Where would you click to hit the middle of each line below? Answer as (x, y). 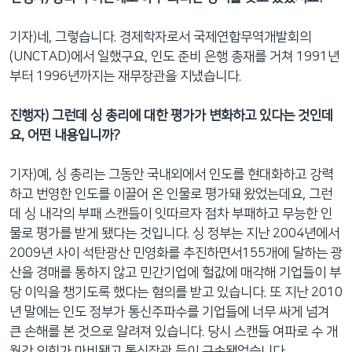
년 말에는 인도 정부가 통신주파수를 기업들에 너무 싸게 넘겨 (169, 312)
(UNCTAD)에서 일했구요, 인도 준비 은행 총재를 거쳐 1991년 (174, 56)
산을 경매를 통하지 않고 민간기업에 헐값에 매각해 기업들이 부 (175, 272)
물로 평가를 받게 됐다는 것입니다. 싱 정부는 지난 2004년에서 (174, 233)
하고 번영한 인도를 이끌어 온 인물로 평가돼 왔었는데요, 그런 (171, 194)
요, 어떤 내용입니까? (65, 135)
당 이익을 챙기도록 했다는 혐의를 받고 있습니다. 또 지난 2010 (176, 292)
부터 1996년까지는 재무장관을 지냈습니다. (125, 76)
